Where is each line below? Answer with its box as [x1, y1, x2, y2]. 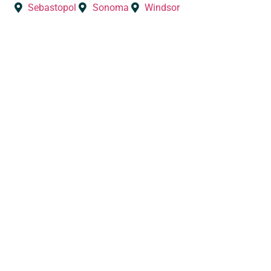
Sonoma [92, 1, 129, 13]
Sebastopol [28, 1, 77, 13]
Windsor [144, 1, 180, 13]
